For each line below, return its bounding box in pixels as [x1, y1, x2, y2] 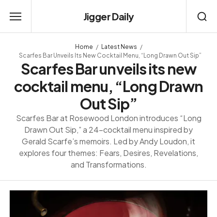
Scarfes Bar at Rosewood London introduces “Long [15, 113, 201, 123]
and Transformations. [70, 159, 147, 170]
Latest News [101, 43, 137, 50]
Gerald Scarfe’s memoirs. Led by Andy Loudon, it [22, 136, 195, 146]
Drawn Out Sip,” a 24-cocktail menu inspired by [24, 124, 193, 135]
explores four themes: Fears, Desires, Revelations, [19, 148, 198, 158]
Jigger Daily [83, 10, 134, 22]
